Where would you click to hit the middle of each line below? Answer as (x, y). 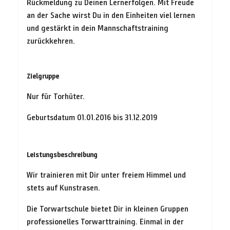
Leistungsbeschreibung (62, 155)
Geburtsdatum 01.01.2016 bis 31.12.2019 (92, 117)
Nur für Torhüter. (56, 96)
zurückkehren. (51, 41)
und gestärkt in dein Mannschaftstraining (98, 28)
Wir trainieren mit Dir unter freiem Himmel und (106, 175)
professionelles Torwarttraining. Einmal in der (105, 221)
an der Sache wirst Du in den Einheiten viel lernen (111, 15)
